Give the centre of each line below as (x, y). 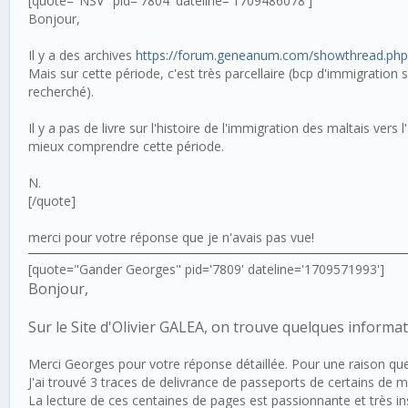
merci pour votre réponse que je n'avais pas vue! (171, 237)
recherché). (61, 91)
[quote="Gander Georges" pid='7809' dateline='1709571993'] (206, 269)
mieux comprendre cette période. (126, 146)
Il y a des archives (82, 55)
